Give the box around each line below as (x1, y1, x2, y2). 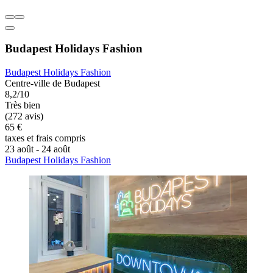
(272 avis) (5, 110, 43, 121)
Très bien (5, 99, 40, 110)
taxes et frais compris (5, 132, 85, 143)
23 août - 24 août (5, 143, 70, 154)
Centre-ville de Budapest (5, 77, 100, 88)
